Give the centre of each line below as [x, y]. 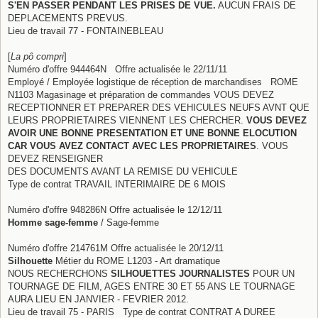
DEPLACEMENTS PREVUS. [68, 18]
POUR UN [272, 273]
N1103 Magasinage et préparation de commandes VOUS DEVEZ [141, 94]
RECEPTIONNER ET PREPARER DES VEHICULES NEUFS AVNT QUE [159, 107]
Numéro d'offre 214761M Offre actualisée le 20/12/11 [116, 248]
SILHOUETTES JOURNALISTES [180, 273]
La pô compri [37, 56]
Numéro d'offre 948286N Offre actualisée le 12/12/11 [115, 209]
